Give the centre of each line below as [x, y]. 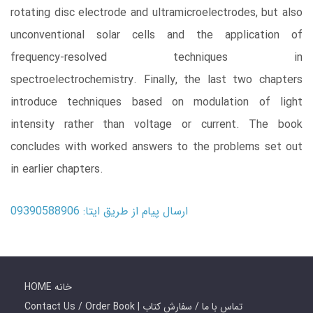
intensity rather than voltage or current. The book [156, 125]
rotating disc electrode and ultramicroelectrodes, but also [156, 13]
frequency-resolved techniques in [156, 58]
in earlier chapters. [57, 170]
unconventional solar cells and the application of [156, 36]
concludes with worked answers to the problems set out [156, 147]
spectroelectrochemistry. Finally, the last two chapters [156, 80]
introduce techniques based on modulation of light [156, 103]
